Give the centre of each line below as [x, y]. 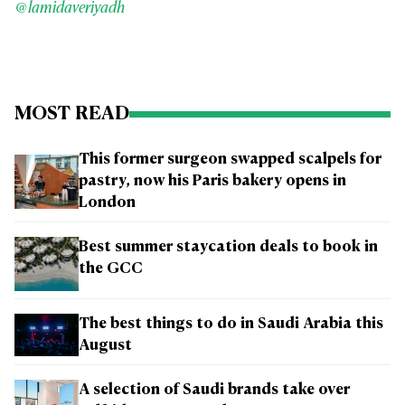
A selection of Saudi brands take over [214, 390]
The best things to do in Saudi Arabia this [231, 324]
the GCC [111, 269]
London [107, 203]
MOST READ [72, 114]
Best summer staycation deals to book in [228, 248]
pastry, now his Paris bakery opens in [212, 182]
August [105, 346]
